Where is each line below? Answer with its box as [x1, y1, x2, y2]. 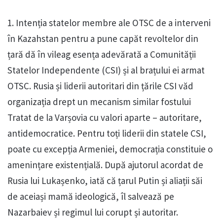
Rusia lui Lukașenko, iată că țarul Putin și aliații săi [7, 175, 202, 187]
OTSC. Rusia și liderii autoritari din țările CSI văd [7, 80, 193, 92]
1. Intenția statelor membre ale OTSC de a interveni [7, 17, 211, 29]
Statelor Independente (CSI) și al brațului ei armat [7, 64, 205, 76]
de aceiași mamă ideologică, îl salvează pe [7, 190, 174, 203]
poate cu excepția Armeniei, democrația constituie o [7, 143, 213, 155]
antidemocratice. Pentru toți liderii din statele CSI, [7, 127, 206, 140]
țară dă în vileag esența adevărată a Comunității [7, 48, 196, 61]
